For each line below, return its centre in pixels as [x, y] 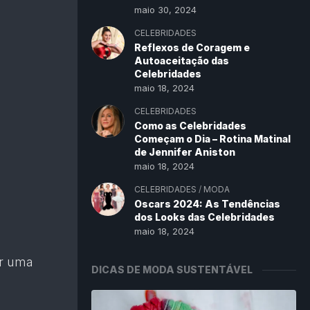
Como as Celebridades [190, 126]
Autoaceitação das [182, 61]
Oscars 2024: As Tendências [207, 204]
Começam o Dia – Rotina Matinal [212, 139]
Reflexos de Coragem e [192, 47]
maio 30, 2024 [165, 10]
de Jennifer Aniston [185, 152]
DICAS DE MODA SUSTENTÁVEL [172, 270]
